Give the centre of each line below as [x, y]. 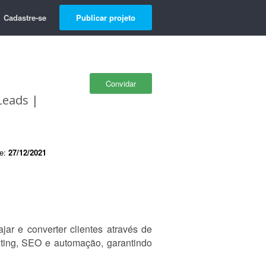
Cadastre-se [25, 18]
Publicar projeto [106, 18]
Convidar [121, 83]
